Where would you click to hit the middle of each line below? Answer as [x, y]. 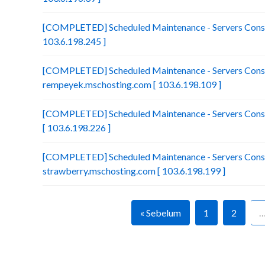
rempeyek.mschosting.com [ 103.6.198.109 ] [132, 84]
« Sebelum [160, 213]
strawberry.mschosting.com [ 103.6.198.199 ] [134, 171]
